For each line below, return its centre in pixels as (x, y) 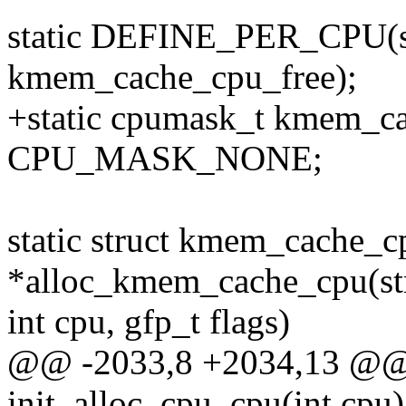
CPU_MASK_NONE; (165, 159)
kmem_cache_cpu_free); (182, 77)
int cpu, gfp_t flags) (149, 322)
